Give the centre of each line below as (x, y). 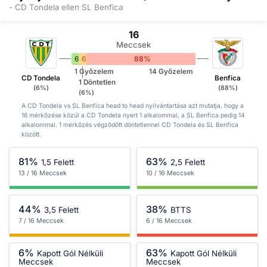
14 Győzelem (171, 72)
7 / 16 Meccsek (41, 221)
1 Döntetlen (97, 82)
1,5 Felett (58, 162)
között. (31, 135)
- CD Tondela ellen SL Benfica (66, 7)
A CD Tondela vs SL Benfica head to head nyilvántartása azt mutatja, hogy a (132, 106)
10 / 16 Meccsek (170, 173)
